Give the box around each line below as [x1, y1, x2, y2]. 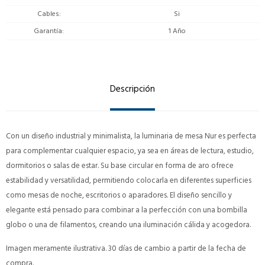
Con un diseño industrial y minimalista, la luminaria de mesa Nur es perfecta [6, 129, 256, 143]
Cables [37, 8, 59, 20]
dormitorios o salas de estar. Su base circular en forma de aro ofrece [6, 159, 234, 172]
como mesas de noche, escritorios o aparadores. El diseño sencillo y [6, 188, 232, 202]
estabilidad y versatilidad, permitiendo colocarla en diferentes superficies [6, 173, 251, 187]
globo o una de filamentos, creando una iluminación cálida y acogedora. [6, 218, 251, 231]
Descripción [110, 81, 155, 96]
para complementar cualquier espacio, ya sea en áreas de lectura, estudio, [6, 144, 254, 157]
